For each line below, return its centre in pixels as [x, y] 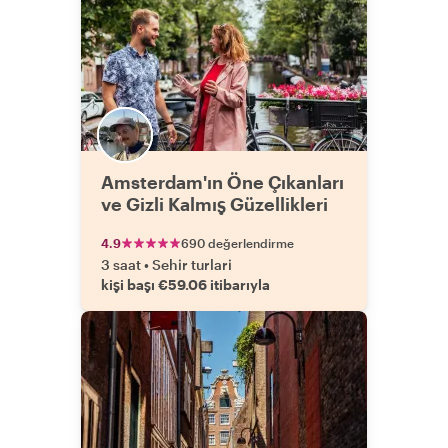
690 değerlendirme [237, 243]
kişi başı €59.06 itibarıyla [185, 284]
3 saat [121, 264]
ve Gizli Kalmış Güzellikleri [214, 204]
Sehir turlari [192, 264]
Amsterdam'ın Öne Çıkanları [222, 182]
